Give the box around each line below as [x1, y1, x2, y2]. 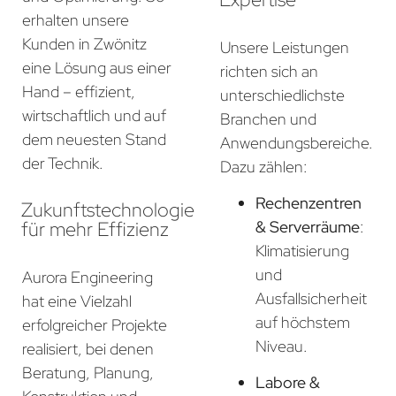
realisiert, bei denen [22, 338, 154, 359]
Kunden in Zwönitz [22, 33, 147, 54]
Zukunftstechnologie [21, 196, 194, 223]
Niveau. [255, 336, 308, 356]
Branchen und [220, 108, 316, 129]
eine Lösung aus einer [22, 57, 171, 78]
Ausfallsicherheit [255, 288, 367, 308]
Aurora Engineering [22, 266, 153, 287]
